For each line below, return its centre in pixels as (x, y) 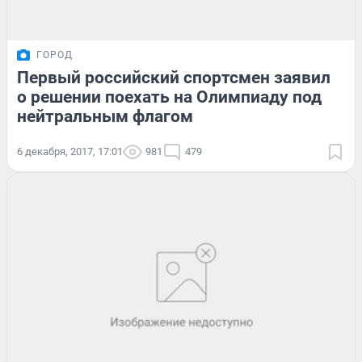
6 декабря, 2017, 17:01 (70, 151)
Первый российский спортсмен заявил (174, 77)
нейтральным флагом (105, 116)
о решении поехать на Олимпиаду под (169, 97)
